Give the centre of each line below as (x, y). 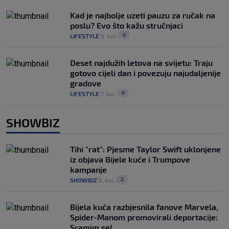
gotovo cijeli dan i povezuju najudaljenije (145, 73)
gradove (86, 83)
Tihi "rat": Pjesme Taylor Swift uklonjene (145, 149)
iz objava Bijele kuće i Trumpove (130, 159)
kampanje (88, 169)
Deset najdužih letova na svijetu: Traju (141, 62)
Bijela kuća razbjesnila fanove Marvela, (144, 207)
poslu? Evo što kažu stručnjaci (127, 25)
